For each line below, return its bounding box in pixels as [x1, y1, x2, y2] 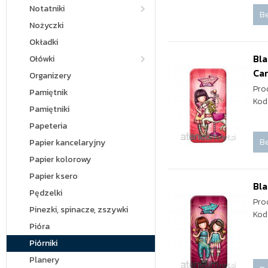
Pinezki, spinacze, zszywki [29, 203, 128, 216]
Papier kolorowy [29, 153, 91, 166]
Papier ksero [29, 170, 78, 182]
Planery [29, 254, 59, 266]
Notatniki [29, 2, 65, 15]
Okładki [29, 36, 58, 48]
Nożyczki [29, 19, 63, 32]
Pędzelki [29, 187, 62, 199]
